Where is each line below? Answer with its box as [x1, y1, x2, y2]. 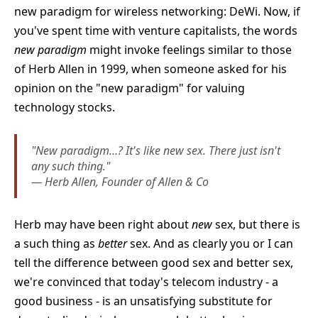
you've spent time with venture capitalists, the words [14, 22, 297, 38]
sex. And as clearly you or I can [130, 235, 293, 251]
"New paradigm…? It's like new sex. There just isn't [31, 142, 280, 158]
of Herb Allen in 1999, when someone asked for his [14, 60, 287, 77]
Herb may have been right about [14, 216, 192, 232]
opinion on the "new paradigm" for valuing [14, 79, 245, 96]
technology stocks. [14, 99, 115, 115]
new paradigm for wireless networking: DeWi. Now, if [14, 3, 300, 19]
